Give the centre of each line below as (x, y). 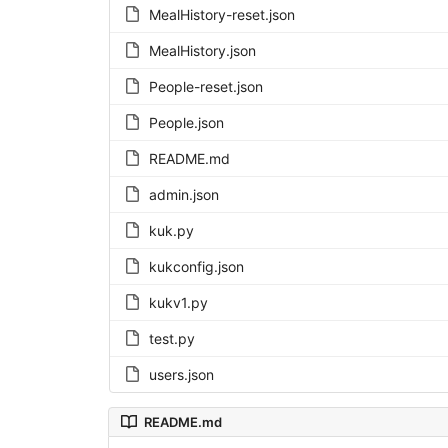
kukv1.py (178, 302)
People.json (186, 122)
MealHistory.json (202, 50)
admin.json (183, 194)
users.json (181, 374)
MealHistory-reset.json (221, 14)
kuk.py (171, 230)
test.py (171, 338)
